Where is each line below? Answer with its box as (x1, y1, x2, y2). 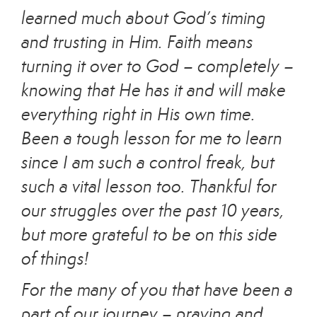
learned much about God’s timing (21, 7, 266, 29)
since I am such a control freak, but (21, 151, 275, 173)
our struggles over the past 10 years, (21, 200, 284, 221)
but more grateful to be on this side (21, 224, 277, 246)
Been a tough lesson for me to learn (21, 127, 282, 149)
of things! (21, 248, 88, 270)
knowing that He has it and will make (21, 79, 286, 101)
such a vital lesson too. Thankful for (21, 175, 277, 197)
